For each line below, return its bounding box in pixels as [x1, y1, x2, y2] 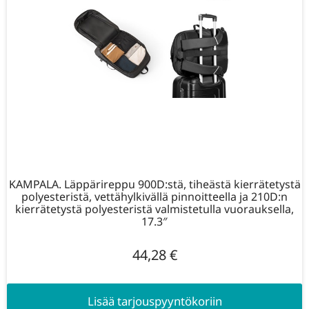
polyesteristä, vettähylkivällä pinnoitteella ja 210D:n [21, 188, 288, 204]
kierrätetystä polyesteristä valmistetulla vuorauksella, [15, 201, 294, 217]
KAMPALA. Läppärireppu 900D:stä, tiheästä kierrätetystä [8, 176, 301, 192]
